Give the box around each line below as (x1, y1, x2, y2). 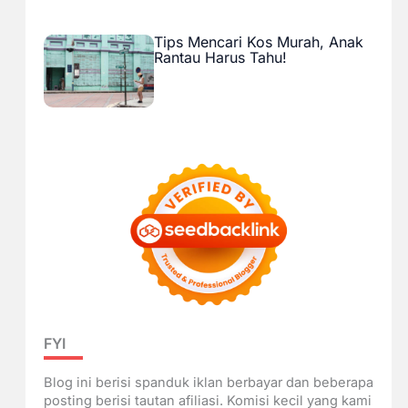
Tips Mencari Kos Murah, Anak (153, 32, 363, 51)
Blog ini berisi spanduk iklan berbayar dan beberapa (43, 373, 373, 391)
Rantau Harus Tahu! (153, 47, 287, 66)
